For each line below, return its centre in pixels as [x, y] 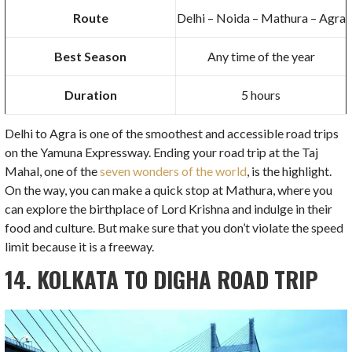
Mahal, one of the [53, 171]
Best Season [91, 57]
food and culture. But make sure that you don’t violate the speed [174, 228]
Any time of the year [261, 57]
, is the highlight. [290, 171]
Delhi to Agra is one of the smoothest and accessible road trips [172, 134]
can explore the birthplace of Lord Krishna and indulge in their [169, 209]
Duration [90, 95]
